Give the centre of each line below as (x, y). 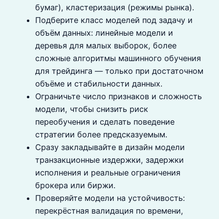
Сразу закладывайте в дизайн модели (110, 147)
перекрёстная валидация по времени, (109, 210)
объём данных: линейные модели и (104, 33)
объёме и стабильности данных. (99, 83)
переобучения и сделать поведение (105, 121)
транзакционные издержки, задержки (109, 160)
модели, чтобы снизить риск (92, 109)
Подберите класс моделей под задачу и (114, 20)
